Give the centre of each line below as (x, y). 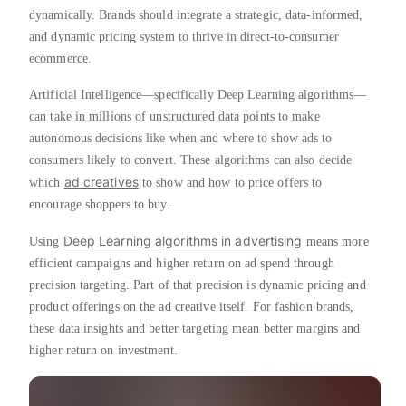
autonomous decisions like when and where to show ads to (181, 138)
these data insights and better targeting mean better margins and (195, 328)
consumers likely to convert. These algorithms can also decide (191, 159)
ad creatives (101, 181)
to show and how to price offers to (230, 182)
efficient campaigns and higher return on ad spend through (182, 263)
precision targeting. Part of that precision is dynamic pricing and (198, 285)
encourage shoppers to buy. (101, 204)
